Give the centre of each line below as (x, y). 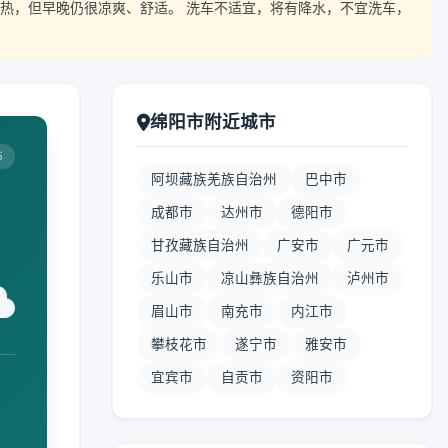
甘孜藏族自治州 (200, 245)
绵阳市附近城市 (213, 121)
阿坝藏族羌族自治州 (214, 179)
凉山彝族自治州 (270, 278)
